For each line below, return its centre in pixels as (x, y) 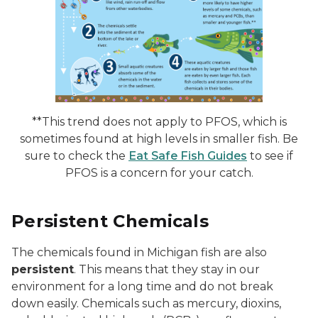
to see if (270, 155)
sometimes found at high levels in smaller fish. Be (159, 138)
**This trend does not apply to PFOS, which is (159, 121)
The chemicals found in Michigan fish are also (139, 252)
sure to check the (77, 155)
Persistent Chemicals (110, 221)
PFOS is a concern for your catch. (159, 172)
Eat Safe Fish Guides (188, 155)
